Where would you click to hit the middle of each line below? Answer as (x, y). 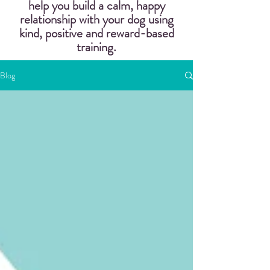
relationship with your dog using (96, 19)
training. (96, 47)
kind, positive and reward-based (96, 33)
